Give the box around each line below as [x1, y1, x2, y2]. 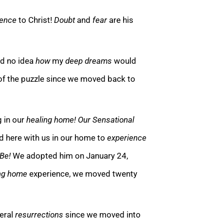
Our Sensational [78, 114, 134, 125]
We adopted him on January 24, [13, 150, 128, 161]
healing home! [26, 114, 76, 125]
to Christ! [18, 15, 54, 25]
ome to [79, 132, 107, 143]
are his [109, 15, 133, 25]
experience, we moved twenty [29, 168, 137, 179]
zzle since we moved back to [30, 73, 135, 84]
